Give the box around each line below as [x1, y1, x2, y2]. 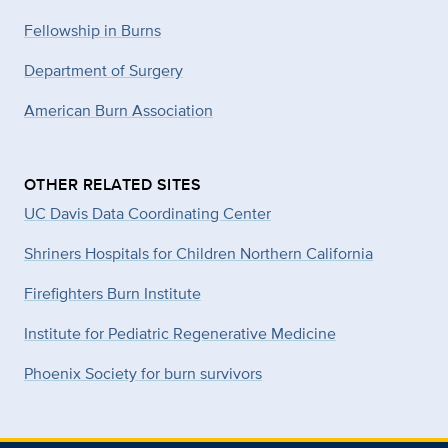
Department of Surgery [24, 58, 183, 82]
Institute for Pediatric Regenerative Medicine [24, 321, 336, 345]
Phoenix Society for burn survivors [24, 361, 262, 385]
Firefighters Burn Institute [24, 281, 201, 305]
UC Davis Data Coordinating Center [24, 201, 271, 225]
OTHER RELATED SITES [24, 172, 202, 196]
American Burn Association [24, 98, 213, 122]
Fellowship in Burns [24, 18, 161, 42]
